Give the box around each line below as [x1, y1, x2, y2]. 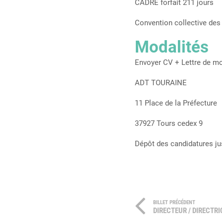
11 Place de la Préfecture [135, 99, 217, 108]
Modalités [135, 37, 209, 56]
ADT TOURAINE [135, 78, 187, 87]
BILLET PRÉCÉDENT [153, 199, 195, 206]
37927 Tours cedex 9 [135, 119, 203, 128]
